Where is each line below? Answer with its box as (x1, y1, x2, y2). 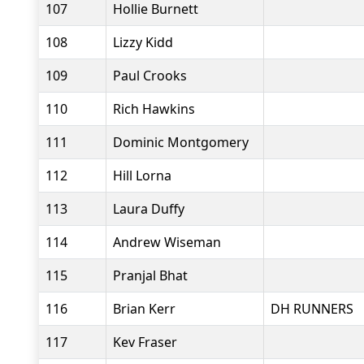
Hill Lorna (113, 167, 171, 184)
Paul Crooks (113, 67, 187, 84)
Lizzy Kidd (113, 33, 173, 51)
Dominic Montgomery (113, 133, 249, 151)
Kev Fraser (113, 333, 177, 351)
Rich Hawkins (113, 100, 195, 118)
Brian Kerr (113, 300, 175, 318)
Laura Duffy (113, 200, 184, 218)
